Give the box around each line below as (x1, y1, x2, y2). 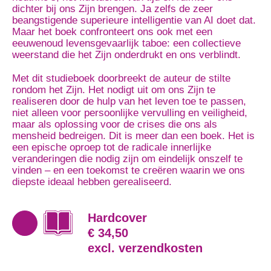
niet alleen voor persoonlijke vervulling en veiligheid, (12, 107, 247, 119)
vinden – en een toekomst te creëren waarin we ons (12, 165, 245, 176)
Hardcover (88, 211, 147, 224)
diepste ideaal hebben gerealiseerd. (12, 176, 172, 188)
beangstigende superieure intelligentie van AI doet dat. (12, 15, 256, 26)
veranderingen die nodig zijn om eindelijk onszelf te (12, 153, 243, 165)
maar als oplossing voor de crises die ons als (12, 119, 217, 130)
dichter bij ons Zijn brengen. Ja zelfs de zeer (12, 3, 213, 15)
